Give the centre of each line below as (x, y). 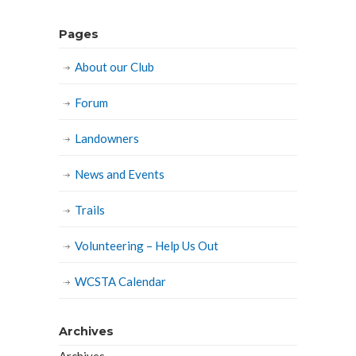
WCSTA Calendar (120, 281)
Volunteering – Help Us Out (147, 246)
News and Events (120, 174)
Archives (86, 331)
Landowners (107, 138)
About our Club (114, 67)
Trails (90, 210)
